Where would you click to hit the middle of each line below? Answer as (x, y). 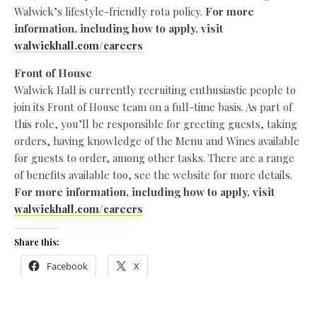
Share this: (37, 242)
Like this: (33, 310)
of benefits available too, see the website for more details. (153, 174)
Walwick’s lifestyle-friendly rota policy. (110, 11)
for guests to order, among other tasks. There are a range (154, 157)
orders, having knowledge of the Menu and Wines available (157, 140)
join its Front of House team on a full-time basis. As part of (153, 106)
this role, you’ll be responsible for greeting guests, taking (156, 123)
